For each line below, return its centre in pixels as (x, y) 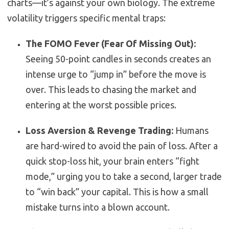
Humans (191, 131)
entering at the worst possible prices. (101, 105)
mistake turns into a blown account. (98, 207)
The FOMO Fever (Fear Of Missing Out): (111, 44)
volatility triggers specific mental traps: (86, 18)
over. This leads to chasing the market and (111, 90)
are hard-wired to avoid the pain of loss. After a (122, 146)
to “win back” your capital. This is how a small (117, 192)
